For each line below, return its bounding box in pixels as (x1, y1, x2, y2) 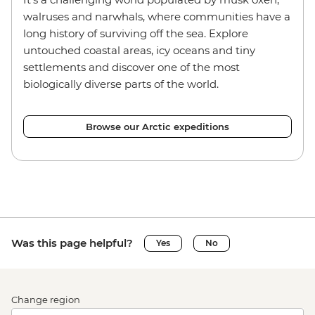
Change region (11, 293, 80, 305)
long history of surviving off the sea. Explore (23, 26, 248, 40)
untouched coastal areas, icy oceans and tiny (23, 43, 255, 57)
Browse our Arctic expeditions (86, 120, 229, 132)
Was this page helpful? (11, 236, 133, 250)
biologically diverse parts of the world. (23, 77, 219, 91)
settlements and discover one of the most (23, 60, 240, 74)
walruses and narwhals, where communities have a (23, 9, 290, 23)
